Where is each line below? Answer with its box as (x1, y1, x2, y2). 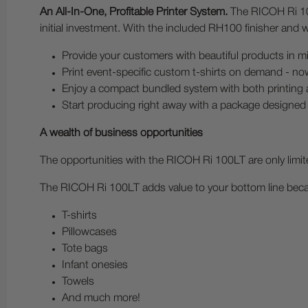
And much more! (62, 294, 140, 303)
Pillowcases (62, 228, 117, 237)
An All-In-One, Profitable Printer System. (40, 8, 228, 17)
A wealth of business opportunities (40, 129, 203, 138)
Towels (62, 277, 94, 287)
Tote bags (62, 244, 108, 254)
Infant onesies (62, 261, 128, 270)
